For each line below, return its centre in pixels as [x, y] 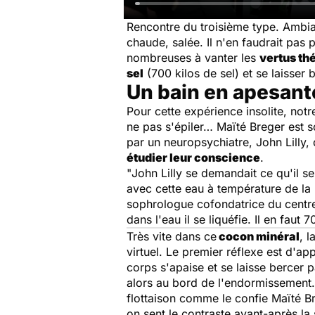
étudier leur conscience [193, 157]
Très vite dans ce [172, 236]
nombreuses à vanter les [193, 58]
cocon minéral [258, 236]
